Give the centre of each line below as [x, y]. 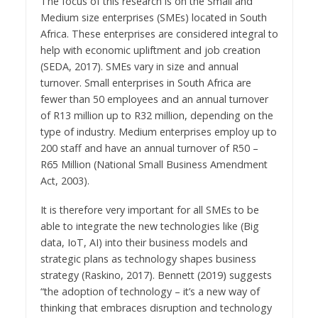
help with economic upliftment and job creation [150, 50]
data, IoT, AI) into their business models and [144, 243]
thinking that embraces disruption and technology [156, 308]
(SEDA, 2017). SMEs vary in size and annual [139, 67]
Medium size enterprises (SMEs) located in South [153, 18]
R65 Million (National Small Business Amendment [154, 165]
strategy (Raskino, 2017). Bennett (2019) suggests [156, 275]
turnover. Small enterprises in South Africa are [146, 83]
